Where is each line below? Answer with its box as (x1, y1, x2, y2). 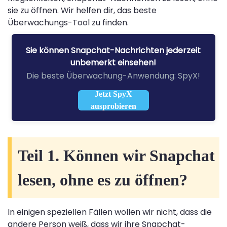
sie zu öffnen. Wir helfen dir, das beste (8, 4, 157, 16)
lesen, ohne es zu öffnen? (18, 170, 187, 189)
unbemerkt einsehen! (70, 56, 157, 68)
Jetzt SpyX (94, 89, 132, 98)
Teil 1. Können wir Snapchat (18, 146, 215, 165)
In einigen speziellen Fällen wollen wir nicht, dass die (8, 206, 212, 218)
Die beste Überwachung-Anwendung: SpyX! (26, 69, 201, 82)
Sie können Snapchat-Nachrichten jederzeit (26, 44, 201, 56)
